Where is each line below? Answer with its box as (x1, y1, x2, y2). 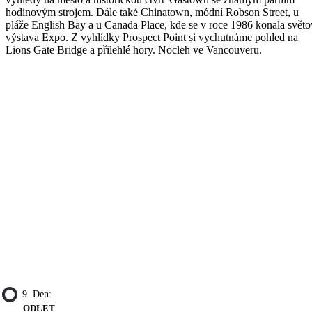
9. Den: (22, 289, 52, 300)
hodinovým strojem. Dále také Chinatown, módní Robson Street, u (6, 6, 299, 18)
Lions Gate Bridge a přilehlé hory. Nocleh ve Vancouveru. (6, 43, 262, 56)
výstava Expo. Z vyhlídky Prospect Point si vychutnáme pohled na (6, 31, 298, 43)
